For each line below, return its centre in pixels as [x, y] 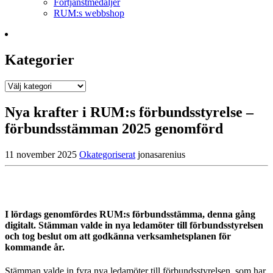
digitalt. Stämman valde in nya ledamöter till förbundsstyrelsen [134, 225]
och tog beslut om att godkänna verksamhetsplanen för [118, 236]
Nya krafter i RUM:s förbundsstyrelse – [129, 112]
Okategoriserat [107, 154]
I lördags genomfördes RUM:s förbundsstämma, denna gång [130, 214]
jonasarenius [161, 154]
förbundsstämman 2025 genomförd [114, 128]
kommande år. [35, 247]
